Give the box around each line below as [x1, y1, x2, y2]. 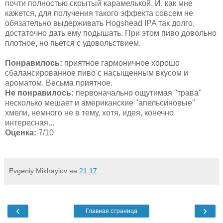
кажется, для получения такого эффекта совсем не [5, 8, 193, 17]
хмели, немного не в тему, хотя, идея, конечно [5, 108, 174, 117]
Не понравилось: [5, 88, 74, 97]
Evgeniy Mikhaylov [9, 166, 67, 175]
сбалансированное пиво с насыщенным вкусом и [5, 68, 188, 77]
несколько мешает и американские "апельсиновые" [5, 98, 195, 107]
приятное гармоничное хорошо [62, 58, 180, 67]
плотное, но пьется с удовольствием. [5, 38, 141, 47]
